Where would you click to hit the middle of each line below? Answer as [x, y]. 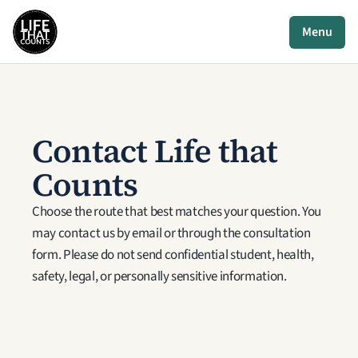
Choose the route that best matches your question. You [177, 212]
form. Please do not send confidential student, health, [173, 255]
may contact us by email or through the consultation [171, 233]
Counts [85, 185]
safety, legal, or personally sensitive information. [159, 276]
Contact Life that [155, 151]
